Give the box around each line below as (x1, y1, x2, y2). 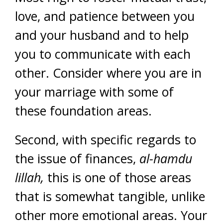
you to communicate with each (15, 45, 191, 62)
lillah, (15, 169, 44, 186)
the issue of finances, (15, 150, 139, 167)
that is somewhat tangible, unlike (15, 188, 205, 205)
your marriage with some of (15, 83, 174, 100)
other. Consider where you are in (15, 64, 202, 81)
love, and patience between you (15, 7, 195, 24)
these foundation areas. (15, 102, 152, 119)
